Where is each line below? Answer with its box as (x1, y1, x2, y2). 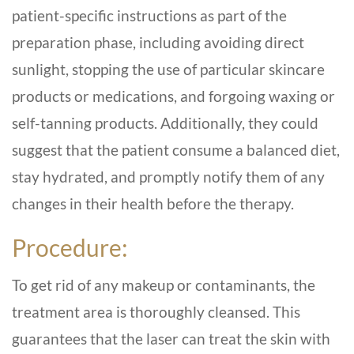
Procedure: (12, 233, 128, 262)
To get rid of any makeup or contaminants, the (12, 276, 315, 295)
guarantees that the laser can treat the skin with (12, 330, 330, 348)
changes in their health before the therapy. (12, 194, 294, 213)
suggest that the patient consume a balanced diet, (12, 141, 340, 160)
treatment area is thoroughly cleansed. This (12, 303, 300, 322)
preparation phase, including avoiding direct (12, 33, 304, 52)
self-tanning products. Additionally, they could (12, 114, 318, 133)
